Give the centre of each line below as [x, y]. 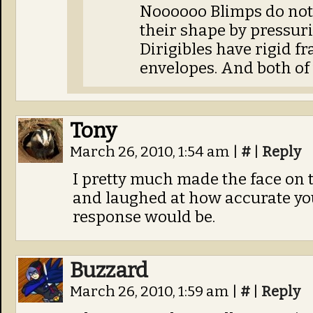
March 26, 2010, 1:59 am [151, 292]
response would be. [144, 217]
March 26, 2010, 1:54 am [151, 152]
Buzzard [109, 270]
